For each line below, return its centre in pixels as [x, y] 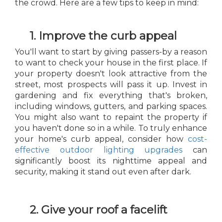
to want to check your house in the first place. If [111, 63]
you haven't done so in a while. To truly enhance [111, 128]
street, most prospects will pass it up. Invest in [111, 85]
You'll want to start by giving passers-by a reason [111, 52]
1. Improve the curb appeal [103, 35]
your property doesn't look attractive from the [111, 74]
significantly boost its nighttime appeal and [111, 161]
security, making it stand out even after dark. [103, 172]
